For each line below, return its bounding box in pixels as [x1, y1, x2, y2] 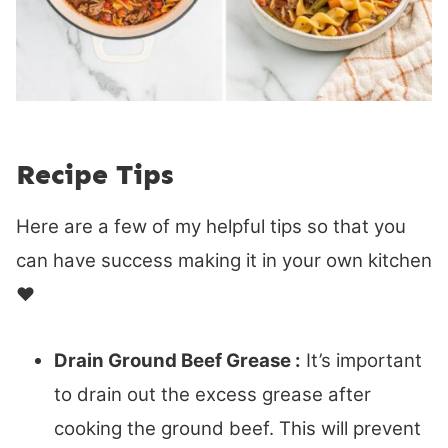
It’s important [301, 349, 422, 373]
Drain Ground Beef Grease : [54, 349, 301, 373]
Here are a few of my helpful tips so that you [16, 215, 406, 239]
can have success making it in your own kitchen [16, 249, 432, 273]
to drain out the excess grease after [54, 383, 371, 407]
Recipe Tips [16, 158, 173, 192]
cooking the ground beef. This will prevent [54, 417, 421, 441]
